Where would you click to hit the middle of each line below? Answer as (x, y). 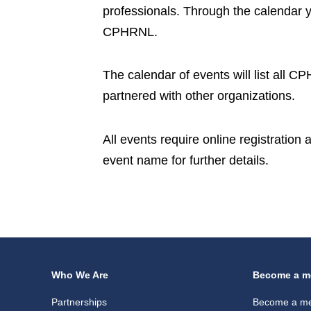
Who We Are (80, 275)
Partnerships (79, 302)
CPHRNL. (130, 32)
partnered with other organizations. (199, 96)
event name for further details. (186, 160)
